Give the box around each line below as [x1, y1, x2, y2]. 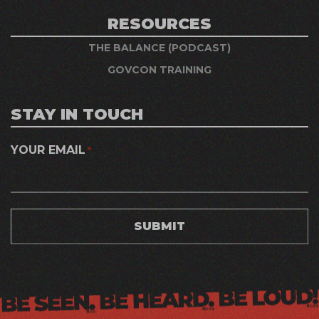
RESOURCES [108, 14, 211, 33]
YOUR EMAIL [11, 142, 85, 157]
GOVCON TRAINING [108, 63, 211, 76]
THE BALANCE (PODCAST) [88, 41, 231, 54]
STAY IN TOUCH [11, 104, 143, 124]
